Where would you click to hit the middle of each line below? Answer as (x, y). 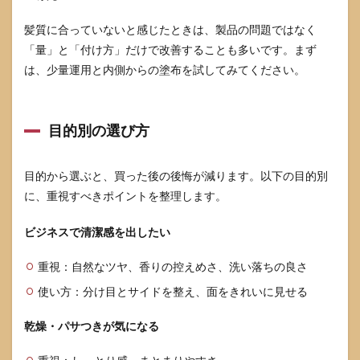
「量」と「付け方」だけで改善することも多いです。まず (170, 49)
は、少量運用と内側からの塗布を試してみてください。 (165, 70)
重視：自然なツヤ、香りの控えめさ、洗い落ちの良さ (173, 266)
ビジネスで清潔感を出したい (97, 232)
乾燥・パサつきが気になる (92, 326)
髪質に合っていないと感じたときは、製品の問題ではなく (170, 29)
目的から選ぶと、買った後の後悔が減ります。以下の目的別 (176, 176)
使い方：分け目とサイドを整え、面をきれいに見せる (173, 291)
